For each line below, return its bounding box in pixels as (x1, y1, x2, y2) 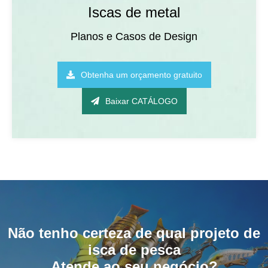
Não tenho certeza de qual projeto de (8, 225, 260, 241)
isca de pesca (87, 242, 181, 258)
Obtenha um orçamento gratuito (80, 70, 202, 80)
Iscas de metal (88, 4, 180, 20)
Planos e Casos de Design (71, 31, 197, 42)
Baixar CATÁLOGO (105, 96, 178, 106)
